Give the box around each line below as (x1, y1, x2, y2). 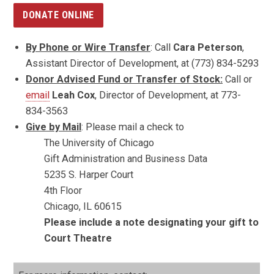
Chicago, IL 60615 (44, 200, 122, 212)
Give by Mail (26, 120, 81, 133)
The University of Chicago (44, 136, 154, 149)
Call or (223, 73, 252, 85)
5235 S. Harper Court (44, 168, 133, 180)
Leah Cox (52, 89, 95, 101)
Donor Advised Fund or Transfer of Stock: (26, 73, 223, 85)
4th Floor (44, 184, 82, 196)
